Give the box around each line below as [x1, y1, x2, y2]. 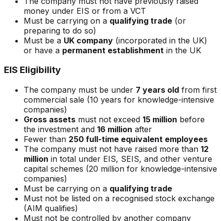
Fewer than [24, 134, 69, 145]
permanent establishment [62, 45, 164, 55]
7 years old [136, 85, 179, 95]
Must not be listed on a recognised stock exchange [24, 193, 215, 204]
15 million [143, 114, 177, 125]
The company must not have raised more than [24, 144, 201, 154]
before [177, 114, 205, 125]
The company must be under [24, 85, 136, 95]
